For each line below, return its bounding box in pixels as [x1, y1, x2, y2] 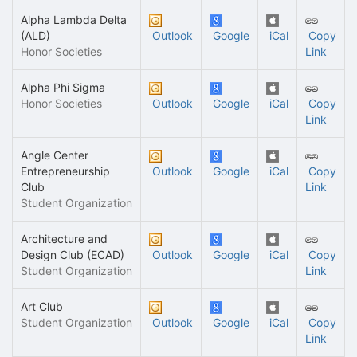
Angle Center [21, 148, 88, 162]
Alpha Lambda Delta [21, 13, 127, 26]
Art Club [21, 300, 63, 313]
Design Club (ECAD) [21, 248, 124, 261]
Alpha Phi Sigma [21, 80, 105, 94]
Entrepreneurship [21, 164, 110, 178]
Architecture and [21, 232, 108, 245]
